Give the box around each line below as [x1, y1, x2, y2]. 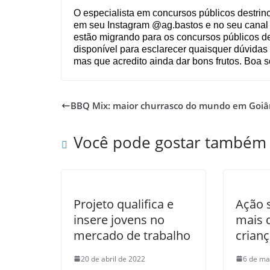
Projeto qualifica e [74, 195, 174, 212]
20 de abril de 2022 [81, 253, 145, 264]
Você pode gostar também [74, 131, 266, 153]
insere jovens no [74, 211, 165, 228]
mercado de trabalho [74, 227, 190, 243]
